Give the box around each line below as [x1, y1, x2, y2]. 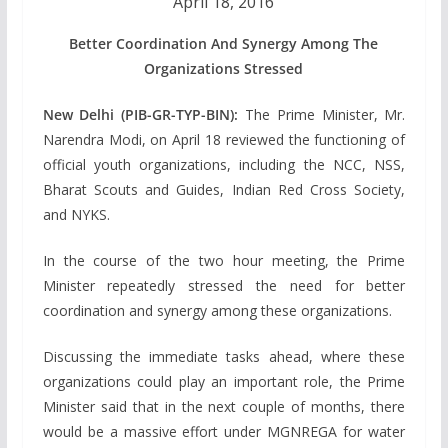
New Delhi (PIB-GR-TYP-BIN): [42, 105, 239, 125]
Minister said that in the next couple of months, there [42, 397, 406, 417]
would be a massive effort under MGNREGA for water [42, 422, 406, 442]
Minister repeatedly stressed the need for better [42, 276, 406, 296]
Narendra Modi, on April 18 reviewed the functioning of [42, 130, 406, 150]
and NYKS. [42, 205, 110, 225]
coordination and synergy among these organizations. [42, 301, 392, 321]
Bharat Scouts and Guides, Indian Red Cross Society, [42, 180, 406, 200]
